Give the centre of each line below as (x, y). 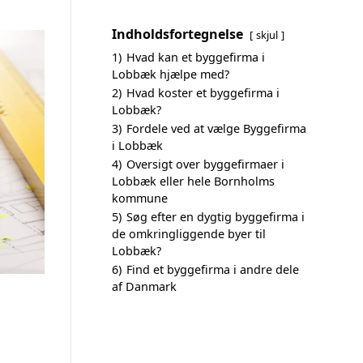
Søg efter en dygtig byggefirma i (216, 217)
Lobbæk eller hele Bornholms (193, 181)
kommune (140, 198)
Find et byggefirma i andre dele (213, 269)
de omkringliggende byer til (189, 234)
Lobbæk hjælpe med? (171, 74)
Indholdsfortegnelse (177, 34)
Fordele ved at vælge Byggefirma (216, 128)
